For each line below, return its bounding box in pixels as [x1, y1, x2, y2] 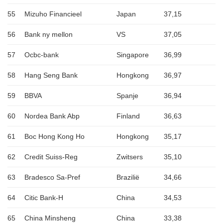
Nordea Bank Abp [24, 112, 80, 120]
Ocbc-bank [24, 51, 59, 59]
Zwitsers [116, 153, 143, 161]
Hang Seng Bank [24, 71, 78, 80]
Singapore [116, 51, 149, 59]
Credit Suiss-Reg [24, 153, 78, 161]
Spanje [116, 92, 138, 100]
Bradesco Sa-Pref [24, 173, 80, 182]
